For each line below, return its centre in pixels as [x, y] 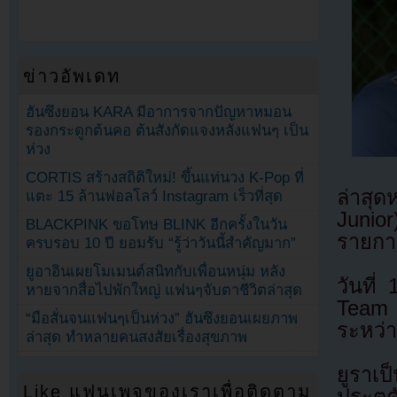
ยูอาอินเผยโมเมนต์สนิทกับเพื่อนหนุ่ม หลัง [156, 272]
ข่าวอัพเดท [72, 76]
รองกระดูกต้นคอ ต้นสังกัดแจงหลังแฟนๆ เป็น [167, 130]
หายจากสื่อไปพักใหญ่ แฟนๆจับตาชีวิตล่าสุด [164, 291]
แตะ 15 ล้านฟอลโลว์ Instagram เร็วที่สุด [155, 197]
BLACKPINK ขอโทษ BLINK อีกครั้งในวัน [157, 225]
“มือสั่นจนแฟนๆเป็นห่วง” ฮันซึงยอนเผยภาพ [162, 319]
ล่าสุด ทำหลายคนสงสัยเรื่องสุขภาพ [137, 338]
